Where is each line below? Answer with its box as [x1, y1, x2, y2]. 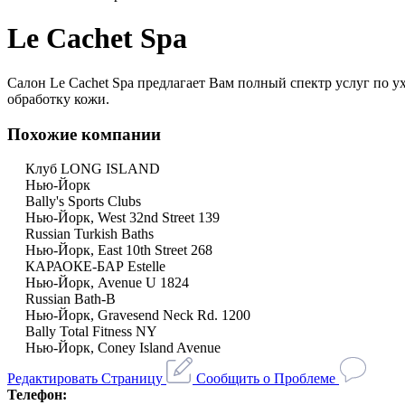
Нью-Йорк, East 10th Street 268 [25, 242, 212, 259]
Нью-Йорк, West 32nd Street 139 [25, 210, 220, 226]
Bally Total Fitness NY [25, 324, 157, 340]
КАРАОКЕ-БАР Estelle [25, 259, 165, 275]
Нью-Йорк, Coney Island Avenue [25, 340, 221, 356]
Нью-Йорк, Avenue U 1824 [25, 275, 189, 291]
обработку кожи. [7, 90, 109, 107]
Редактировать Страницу [7, 371, 163, 387]
